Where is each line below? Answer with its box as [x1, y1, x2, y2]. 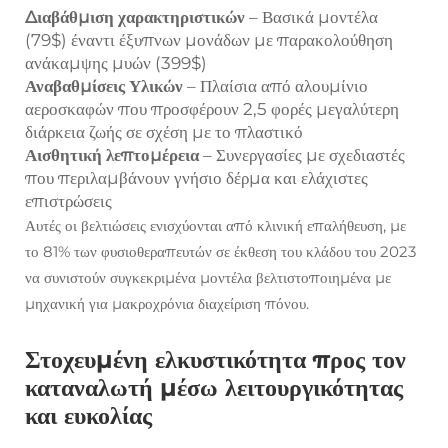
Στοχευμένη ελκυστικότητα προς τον [25, 345, 406, 374]
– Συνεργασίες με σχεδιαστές [203, 145, 405, 165]
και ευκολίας [25, 401, 152, 430]
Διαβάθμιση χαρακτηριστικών [25, 7, 249, 27]
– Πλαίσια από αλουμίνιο [187, 76, 368, 96]
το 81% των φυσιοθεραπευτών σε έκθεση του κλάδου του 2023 [25, 242, 416, 261]
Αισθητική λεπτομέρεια [25, 145, 203, 165]
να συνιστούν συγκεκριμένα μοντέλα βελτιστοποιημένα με [25, 268, 391, 287]
